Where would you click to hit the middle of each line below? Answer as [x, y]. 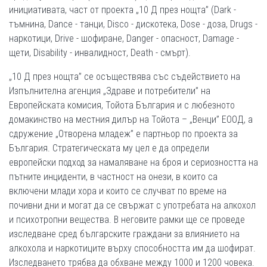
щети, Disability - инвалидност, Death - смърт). [100, 53]
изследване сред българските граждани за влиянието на [124, 234]
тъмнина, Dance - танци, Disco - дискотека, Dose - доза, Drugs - [133, 24]
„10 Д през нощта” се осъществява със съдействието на [125, 77]
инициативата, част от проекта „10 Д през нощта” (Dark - [122, 10]
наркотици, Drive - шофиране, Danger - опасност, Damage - [124, 38]
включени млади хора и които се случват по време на [118, 191]
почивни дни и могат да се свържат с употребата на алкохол [132, 205]
